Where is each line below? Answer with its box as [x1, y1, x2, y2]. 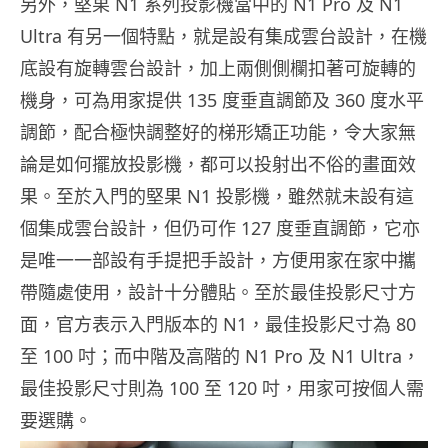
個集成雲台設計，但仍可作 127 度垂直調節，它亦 [20, 215, 420, 240]
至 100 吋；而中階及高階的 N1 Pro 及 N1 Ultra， [20, 343, 420, 368]
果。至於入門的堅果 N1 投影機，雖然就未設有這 [20, 183, 414, 208]
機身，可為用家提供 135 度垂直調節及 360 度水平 [20, 87, 424, 112]
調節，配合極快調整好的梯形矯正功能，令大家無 [20, 119, 416, 144]
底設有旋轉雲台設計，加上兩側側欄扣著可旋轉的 [20, 55, 416, 80]
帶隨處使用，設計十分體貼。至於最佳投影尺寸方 [20, 279, 416, 304]
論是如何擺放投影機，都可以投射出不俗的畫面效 [20, 151, 416, 176]
